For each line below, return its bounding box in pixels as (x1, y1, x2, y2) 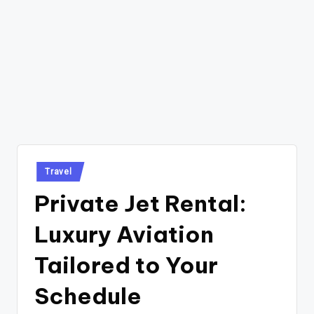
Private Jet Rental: (34, 189, 247, 217)
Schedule (34, 281, 142, 310)
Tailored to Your (34, 250, 218, 279)
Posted (34, 163, 59, 173)
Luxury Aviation (34, 219, 214, 248)
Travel (45, 166, 72, 177)
